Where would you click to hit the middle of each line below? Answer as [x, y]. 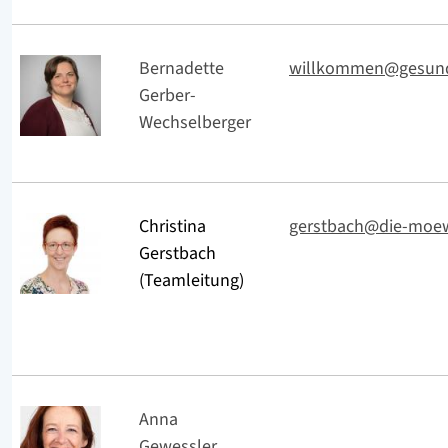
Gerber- [167, 95]
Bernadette [181, 68]
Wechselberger [195, 122]
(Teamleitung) [191, 280]
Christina [172, 226]
